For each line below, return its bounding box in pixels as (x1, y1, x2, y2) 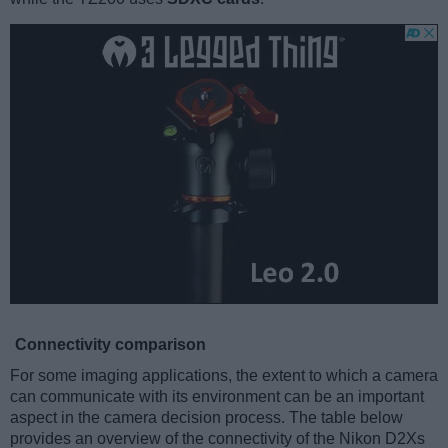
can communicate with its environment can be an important (10, 388, 424, 406)
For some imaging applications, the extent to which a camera (10, 367, 438, 385)
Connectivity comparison (15, 336, 206, 354)
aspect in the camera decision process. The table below (10, 409, 403, 427)
